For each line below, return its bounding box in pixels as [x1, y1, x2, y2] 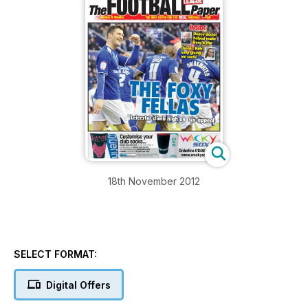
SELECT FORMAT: [14, 248, 97, 261]
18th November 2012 [108, 175, 200, 188]
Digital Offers [45, 279, 111, 291]
